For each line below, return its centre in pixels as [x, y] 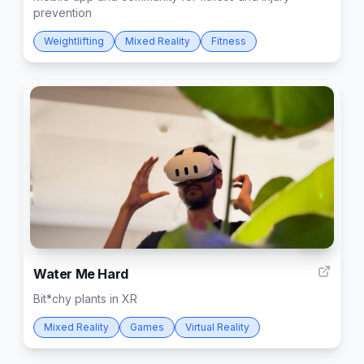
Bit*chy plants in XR [85, 299]
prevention [63, 13]
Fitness [229, 41]
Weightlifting [74, 41]
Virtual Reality [217, 327]
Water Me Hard [81, 274]
